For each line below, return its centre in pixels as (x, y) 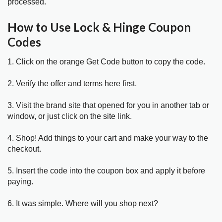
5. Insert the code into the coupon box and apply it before (106, 170)
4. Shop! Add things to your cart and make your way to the (108, 138)
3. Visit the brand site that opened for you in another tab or (108, 105)
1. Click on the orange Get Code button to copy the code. (106, 61)
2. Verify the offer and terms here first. (72, 83)
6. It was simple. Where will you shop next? (83, 203)
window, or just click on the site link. (70, 116)
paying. (20, 181)
